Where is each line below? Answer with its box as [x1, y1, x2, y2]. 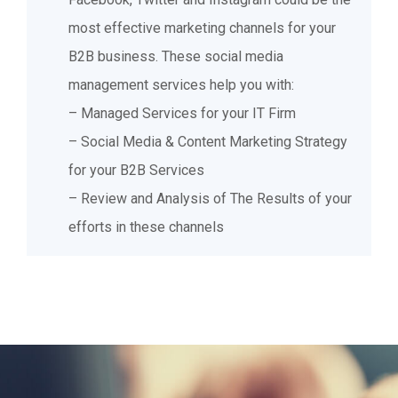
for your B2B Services [68, 161, 204, 179]
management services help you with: [68, 76, 294, 93]
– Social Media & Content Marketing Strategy [68, 132, 347, 150]
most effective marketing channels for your [68, 19, 336, 36]
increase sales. [96, 7, 190, 25]
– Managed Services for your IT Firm [68, 104, 296, 122]
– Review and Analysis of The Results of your [68, 189, 352, 207]
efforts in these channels [68, 218, 224, 235]
